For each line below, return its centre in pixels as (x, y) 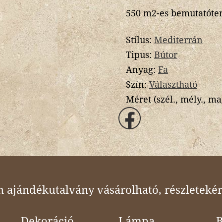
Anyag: (142, 69)
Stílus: (140, 40)
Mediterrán (178, 40)
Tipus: (140, 55)
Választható (173, 84)
